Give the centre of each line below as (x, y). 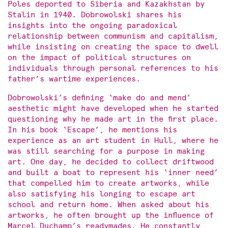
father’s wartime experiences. (74, 79)
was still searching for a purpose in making (106, 151)
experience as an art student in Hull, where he (113, 140)
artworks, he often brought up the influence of (111, 215)
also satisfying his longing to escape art (102, 194)
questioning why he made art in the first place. (113, 119)
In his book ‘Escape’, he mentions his (92, 130)
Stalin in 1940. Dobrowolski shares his (95, 15)
